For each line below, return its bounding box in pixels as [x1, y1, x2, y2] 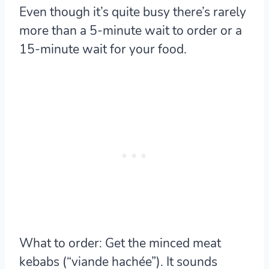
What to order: [19, 234, 102, 252]
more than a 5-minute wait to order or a [19, 22, 242, 39]
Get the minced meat [102, 234, 221, 252]
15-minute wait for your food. [19, 40, 187, 58]
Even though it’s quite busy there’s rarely [19, 3, 246, 20]
